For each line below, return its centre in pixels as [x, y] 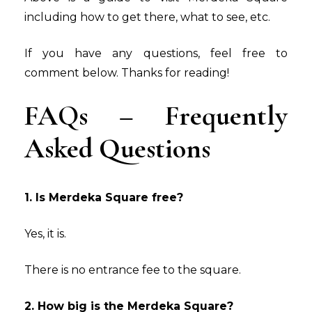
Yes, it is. [47, 233]
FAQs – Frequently [156, 115]
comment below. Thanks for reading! [127, 72]
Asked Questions [117, 148]
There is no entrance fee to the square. [133, 270]
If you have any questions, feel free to [156, 53]
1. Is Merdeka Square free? [104, 197]
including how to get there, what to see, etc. [147, 17]
